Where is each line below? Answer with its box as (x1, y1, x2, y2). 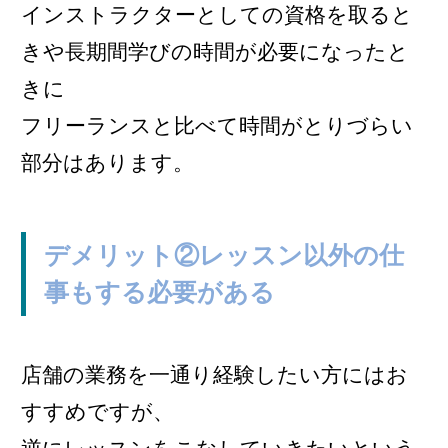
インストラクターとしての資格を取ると (21, 3, 413, 27)
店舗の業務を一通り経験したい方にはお (21, 363, 408, 387)
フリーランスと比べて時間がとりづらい (21, 114, 413, 138)
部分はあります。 (21, 151, 194, 175)
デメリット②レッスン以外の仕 (43, 240, 404, 269)
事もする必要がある (43, 277, 275, 306)
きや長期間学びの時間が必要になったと (21, 40, 409, 64)
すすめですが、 (21, 400, 174, 424)
